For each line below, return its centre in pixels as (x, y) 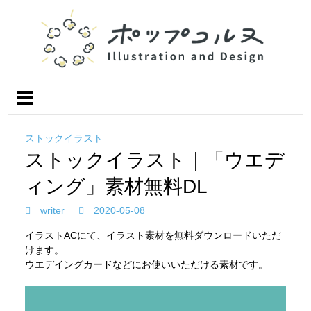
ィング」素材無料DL (116, 186)
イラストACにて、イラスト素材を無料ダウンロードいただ (153, 235)
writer (51, 210)
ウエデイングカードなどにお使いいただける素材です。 (146, 264)
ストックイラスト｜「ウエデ (155, 160)
